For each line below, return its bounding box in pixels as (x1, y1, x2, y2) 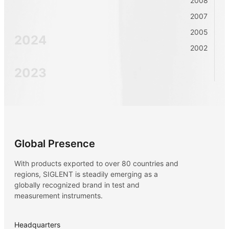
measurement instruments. (14, 191, 103, 200)
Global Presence (14, 137, 95, 150)
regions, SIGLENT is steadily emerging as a (14, 169, 158, 178)
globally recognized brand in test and (14, 180, 140, 189)
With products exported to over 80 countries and (14, 158, 178, 168)
